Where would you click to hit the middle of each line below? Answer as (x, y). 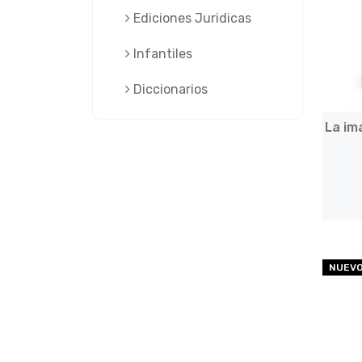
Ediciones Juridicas (191, 18)
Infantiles (161, 54)
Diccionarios (169, 89)
